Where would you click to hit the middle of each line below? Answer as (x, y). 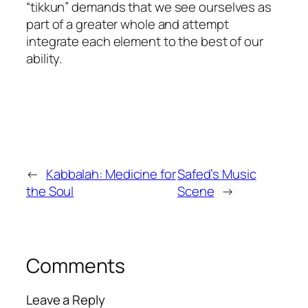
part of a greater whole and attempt (128, 24)
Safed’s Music (217, 174)
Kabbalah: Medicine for (111, 174)
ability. (44, 59)
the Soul (50, 191)
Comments (76, 265)
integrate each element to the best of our (145, 42)
